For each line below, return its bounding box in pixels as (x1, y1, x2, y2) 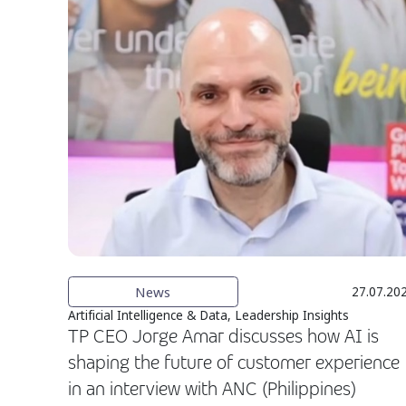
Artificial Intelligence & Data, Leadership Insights (68, 306, 349, 324)
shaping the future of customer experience (68, 350, 400, 375)
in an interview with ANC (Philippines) (68, 376, 356, 401)
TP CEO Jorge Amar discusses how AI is (68, 324, 379, 349)
